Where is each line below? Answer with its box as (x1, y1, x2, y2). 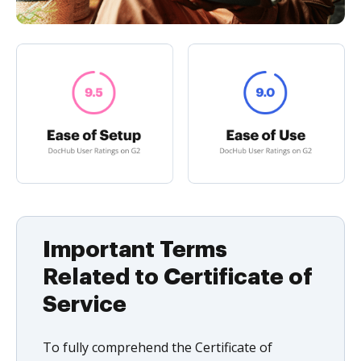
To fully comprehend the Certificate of (43, 338, 272, 356)
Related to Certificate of (43, 265, 313, 288)
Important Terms (43, 238, 227, 261)
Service (43, 293, 127, 316)
